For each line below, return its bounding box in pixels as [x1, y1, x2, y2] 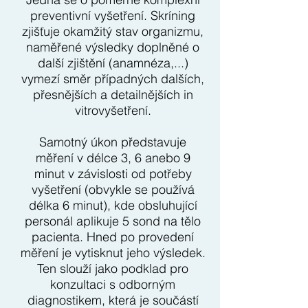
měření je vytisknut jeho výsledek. [20, 245, 206, 261]
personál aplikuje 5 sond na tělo [25, 213, 201, 229]
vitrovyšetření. [74, 102, 151, 118]
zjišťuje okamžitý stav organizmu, [22, 23, 203, 39]
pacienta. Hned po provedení [32, 229, 194, 245]
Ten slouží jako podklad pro [37, 261, 188, 276]
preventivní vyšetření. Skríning [30, 8, 195, 23]
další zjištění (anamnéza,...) [37, 55, 188, 71]
